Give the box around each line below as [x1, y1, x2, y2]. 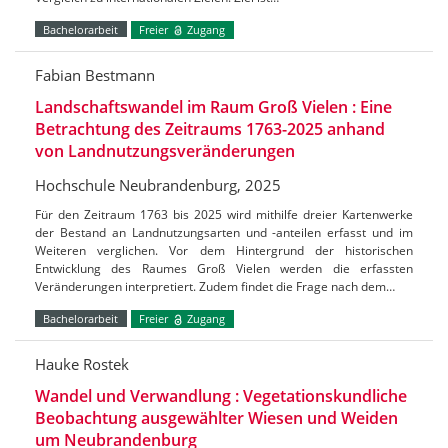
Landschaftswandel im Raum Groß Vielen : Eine [35, 95, 392, 118]
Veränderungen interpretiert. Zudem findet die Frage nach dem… [35, 277, 395, 295]
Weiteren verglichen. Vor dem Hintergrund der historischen [35, 241, 413, 259]
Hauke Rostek [35, 354, 129, 375]
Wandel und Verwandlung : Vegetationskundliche [35, 385, 407, 408]
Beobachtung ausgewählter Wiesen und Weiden [35, 407, 398, 430]
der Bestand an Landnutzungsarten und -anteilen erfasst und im [35, 223, 413, 241]
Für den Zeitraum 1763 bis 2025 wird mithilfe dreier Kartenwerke [35, 205, 413, 223]
